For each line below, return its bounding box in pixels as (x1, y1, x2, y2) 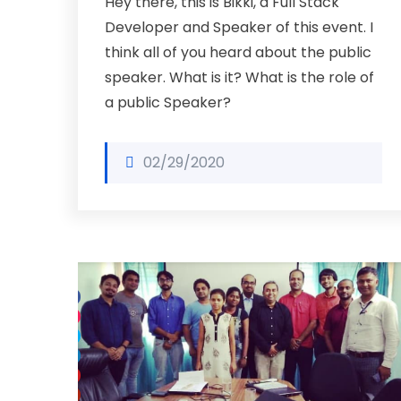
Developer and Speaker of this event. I (105, 17, 373, 38)
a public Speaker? (105, 92, 231, 113)
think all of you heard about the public (105, 42, 371, 63)
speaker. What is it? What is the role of (105, 67, 374, 88)
